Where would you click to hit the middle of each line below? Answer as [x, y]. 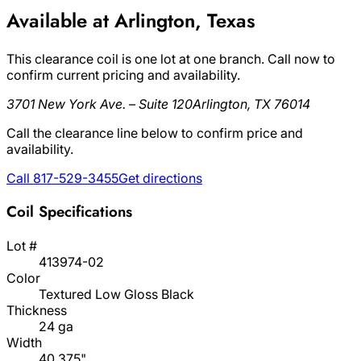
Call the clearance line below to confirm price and [155, 133]
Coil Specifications [69, 212]
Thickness [37, 310]
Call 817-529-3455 [62, 178]
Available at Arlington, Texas [131, 20]
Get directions [160, 178]
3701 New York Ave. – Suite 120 [100, 104]
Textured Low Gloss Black [116, 294]
